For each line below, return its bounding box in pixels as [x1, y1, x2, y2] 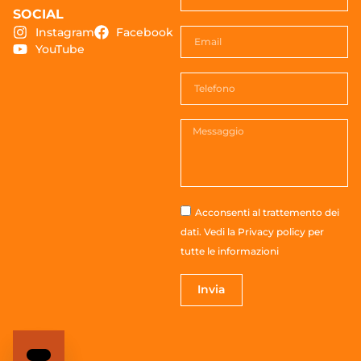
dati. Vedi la [180, 225, 238, 238]
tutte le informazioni [180, 244, 279, 257]
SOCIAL [13, 6, 64, 22]
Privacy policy [238, 225, 305, 238]
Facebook [116, 24, 173, 39]
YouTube [35, 41, 85, 56]
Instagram [35, 24, 94, 39]
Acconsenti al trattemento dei [195, 205, 339, 218]
